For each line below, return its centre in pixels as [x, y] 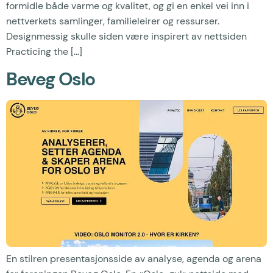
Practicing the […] [44, 52]
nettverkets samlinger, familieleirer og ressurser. [113, 21]
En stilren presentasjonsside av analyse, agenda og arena [134, 258]
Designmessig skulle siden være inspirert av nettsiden [126, 37]
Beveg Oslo [51, 79]
